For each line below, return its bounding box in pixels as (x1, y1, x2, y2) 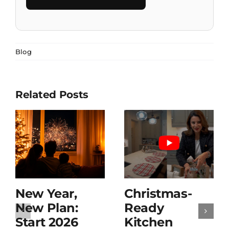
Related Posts (15, 88, 89, 101)
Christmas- (124, 186, 192, 201)
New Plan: (15, 200, 78, 216)
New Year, (15, 186, 77, 201)
